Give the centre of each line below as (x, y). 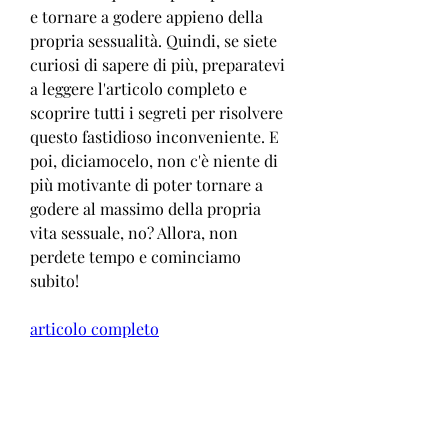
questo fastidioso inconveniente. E (154, 136)
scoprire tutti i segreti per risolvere (156, 112)
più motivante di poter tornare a (146, 184)
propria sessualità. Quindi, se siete (153, 40)
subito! (54, 280)
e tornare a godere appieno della (146, 16)
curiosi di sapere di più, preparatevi (157, 64)
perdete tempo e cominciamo (135, 256)
